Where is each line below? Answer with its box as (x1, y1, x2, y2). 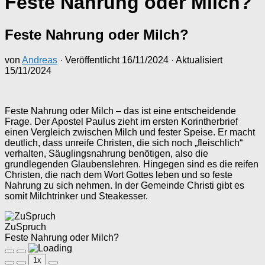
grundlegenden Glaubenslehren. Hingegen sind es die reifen (5, 159, 258, 169)
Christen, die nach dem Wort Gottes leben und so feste (5, 169, 232, 180)
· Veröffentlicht (60, 54, 122, 65)
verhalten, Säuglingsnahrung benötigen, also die (5, 148, 208, 159)
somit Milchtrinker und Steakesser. (5, 190, 148, 201)
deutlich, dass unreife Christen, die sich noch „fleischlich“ (5, 137, 243, 148)
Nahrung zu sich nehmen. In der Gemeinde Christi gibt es (5, 180, 244, 190)
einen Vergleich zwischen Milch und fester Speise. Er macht (5, 127, 255, 137)
